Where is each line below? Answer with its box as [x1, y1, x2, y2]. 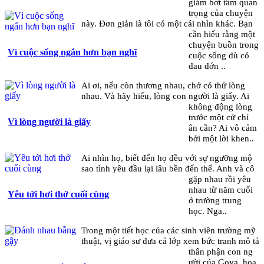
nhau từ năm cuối [189, 184, 253, 195]
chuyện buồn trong [189, 39, 259, 49]
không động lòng [189, 101, 253, 111]
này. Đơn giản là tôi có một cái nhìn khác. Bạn [81, 18, 253, 28]
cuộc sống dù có [189, 49, 250, 60]
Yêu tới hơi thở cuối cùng [8, 189, 109, 200]
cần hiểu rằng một [189, 28, 256, 39]
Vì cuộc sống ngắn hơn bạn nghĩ [8, 47, 137, 58]
